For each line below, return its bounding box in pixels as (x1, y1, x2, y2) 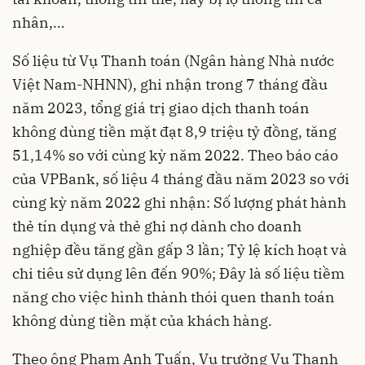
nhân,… (12, 13, 64, 33)
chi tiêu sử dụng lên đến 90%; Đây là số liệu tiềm (12, 264, 345, 284)
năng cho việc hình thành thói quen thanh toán (12, 288, 335, 307)
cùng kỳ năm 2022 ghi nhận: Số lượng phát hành (12, 193, 346, 213)
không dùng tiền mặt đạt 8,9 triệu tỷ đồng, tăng (12, 122, 336, 142)
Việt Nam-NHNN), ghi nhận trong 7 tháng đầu (12, 75, 328, 95)
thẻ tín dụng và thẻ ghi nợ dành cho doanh (12, 217, 301, 236)
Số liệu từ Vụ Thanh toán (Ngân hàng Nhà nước (12, 51, 334, 71)
